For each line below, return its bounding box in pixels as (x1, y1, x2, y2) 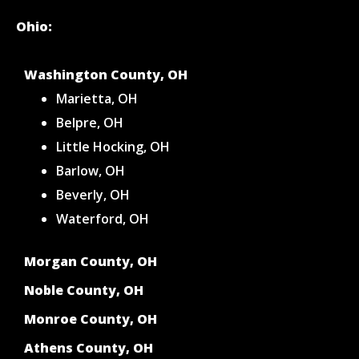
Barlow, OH (56, 162, 125, 180)
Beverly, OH (56, 186, 130, 204)
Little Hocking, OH (56, 138, 170, 156)
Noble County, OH (24, 281, 143, 300)
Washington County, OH (24, 66, 188, 84)
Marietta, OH (56, 90, 138, 108)
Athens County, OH (24, 339, 153, 357)
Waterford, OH (56, 210, 149, 228)
